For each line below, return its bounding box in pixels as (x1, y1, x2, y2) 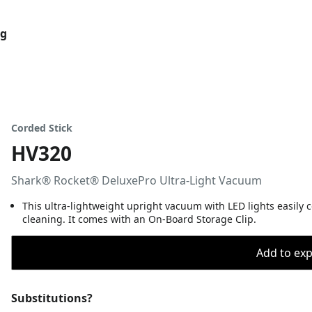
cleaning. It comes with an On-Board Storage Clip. (22, 212, 256, 226)
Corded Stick (11, 121, 72, 134)
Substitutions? (11, 290, 93, 306)
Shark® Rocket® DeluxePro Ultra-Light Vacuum (11, 173, 262, 188)
